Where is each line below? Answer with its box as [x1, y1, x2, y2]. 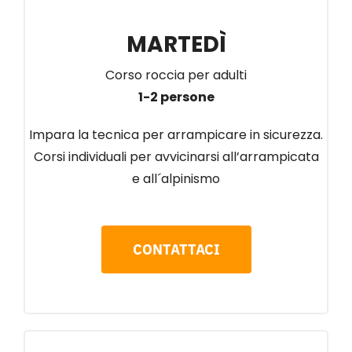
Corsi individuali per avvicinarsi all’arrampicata [33, 147, 319, 166]
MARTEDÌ [126, 28, 226, 60]
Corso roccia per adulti [105, 65, 247, 84]
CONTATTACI [132, 240, 220, 258]
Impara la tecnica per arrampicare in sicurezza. [29, 125, 323, 144]
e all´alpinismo [132, 169, 220, 188]
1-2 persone [137, 87, 214, 106]
